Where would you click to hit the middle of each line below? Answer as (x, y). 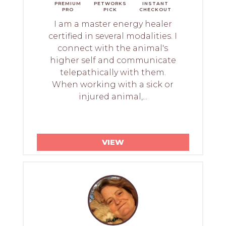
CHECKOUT (155, 9)
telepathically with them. (113, 72)
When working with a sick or (113, 84)
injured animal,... (113, 96)
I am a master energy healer (113, 24)
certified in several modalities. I (113, 36)
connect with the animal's (113, 48)
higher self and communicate (113, 60)
